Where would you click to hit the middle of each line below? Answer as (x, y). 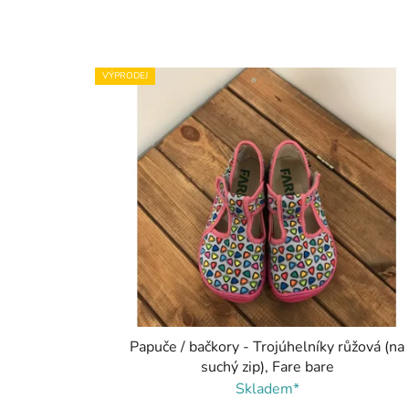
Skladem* (267, 388)
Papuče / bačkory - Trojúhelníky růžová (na (267, 346)
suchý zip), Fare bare (267, 367)
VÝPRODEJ (125, 75)
